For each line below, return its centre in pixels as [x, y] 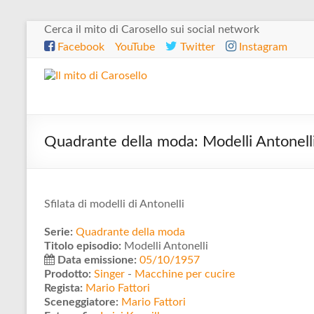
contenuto [52, 55]
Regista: [63, 288]
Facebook [80, 47]
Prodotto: [68, 274]
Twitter [196, 47]
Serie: [59, 232]
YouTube [135, 47]
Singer [109, 274]
